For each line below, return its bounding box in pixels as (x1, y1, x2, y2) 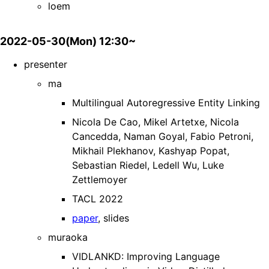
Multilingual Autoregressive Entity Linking (72, 97, 260, 109)
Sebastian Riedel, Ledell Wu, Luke (72, 159, 224, 172)
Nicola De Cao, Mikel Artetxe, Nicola (72, 116, 239, 128)
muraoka (48, 231, 88, 244)
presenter (24, 58, 67, 71)
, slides (98, 212, 129, 225)
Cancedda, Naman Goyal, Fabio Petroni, (72, 130, 253, 143)
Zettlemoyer (72, 174, 127, 186)
